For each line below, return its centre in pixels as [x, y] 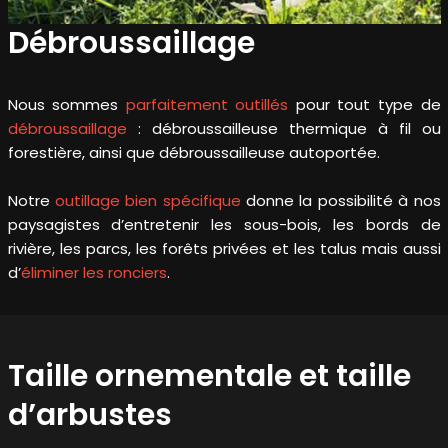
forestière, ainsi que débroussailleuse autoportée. [193, 153]
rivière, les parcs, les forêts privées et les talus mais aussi [224, 249]
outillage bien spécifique [147, 201]
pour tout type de [364, 105]
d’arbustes [89, 415]
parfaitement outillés [207, 105]
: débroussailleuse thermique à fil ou [283, 129]
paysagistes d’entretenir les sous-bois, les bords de [224, 225]
